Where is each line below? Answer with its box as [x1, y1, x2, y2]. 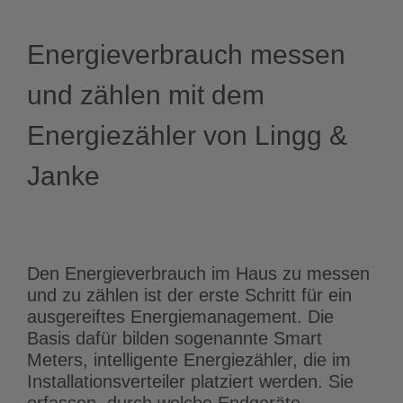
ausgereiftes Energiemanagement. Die [27, 306, 334, 327]
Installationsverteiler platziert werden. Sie [27, 371, 354, 391]
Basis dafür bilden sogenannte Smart [27, 327, 322, 348]
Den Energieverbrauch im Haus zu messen [27, 263, 370, 283]
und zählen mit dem [27, 79, 264, 110]
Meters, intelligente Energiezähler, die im [27, 349, 351, 370]
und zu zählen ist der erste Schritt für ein [27, 284, 352, 305]
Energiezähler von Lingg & [27, 120, 347, 150]
